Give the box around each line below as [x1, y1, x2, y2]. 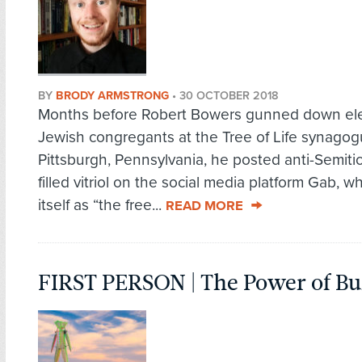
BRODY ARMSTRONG [56, 89, 169, 103]
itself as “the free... [38, 196, 166, 215]
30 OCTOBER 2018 [179, 89, 279, 103]
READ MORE [166, 198, 243, 215]
